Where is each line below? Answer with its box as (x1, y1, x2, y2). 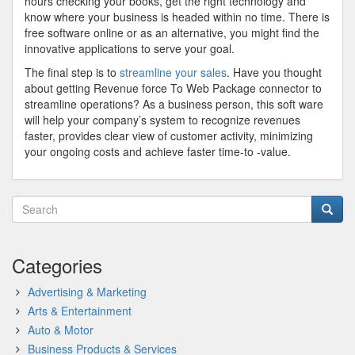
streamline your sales (120, 64, 227, 80)
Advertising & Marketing (28, 284, 147, 300)
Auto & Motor (28, 322, 94, 338)
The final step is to (25, 64, 120, 80)
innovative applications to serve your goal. (25, 40, 235, 56)
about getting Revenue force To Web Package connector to (25, 80, 322, 96)
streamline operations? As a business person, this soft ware (25, 96, 323, 112)
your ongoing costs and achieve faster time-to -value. (25, 143, 291, 159)
